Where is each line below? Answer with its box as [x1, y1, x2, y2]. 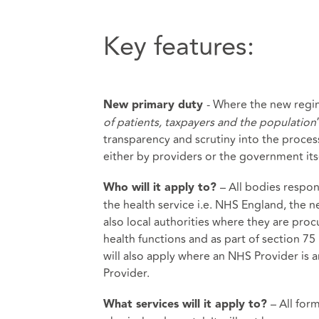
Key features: [103, 26, 254, 67]
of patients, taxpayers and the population [103, 113, 316, 131]
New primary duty [103, 99, 206, 111]
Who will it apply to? [103, 182, 220, 194]
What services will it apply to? [103, 299, 271, 311]
